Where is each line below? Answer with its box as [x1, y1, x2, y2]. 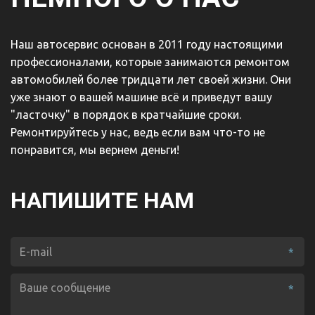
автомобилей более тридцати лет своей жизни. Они [11, 73, 291, 86]
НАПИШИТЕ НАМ [11, 187, 200, 214]
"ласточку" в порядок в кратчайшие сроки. [11, 108, 241, 121]
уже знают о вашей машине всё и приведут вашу [11, 91, 272, 103]
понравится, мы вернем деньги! [11, 143, 179, 156]
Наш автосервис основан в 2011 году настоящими [10, 38, 283, 51]
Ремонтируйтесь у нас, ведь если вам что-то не [11, 126, 265, 139]
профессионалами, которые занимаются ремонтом [11, 56, 290, 68]
